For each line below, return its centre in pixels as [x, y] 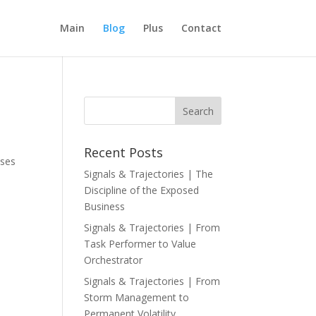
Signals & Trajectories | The [149, 174]
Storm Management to [137, 297]
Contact [201, 28]
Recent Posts [124, 152]
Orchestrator [114, 260]
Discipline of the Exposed [142, 190]
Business [105, 206]
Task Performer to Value [140, 244]
